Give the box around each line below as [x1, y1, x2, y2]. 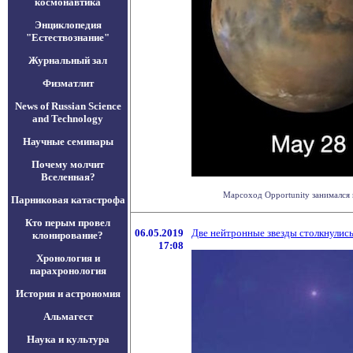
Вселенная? [40, 171, 95, 183]
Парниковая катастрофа [10, 194, 125, 206]
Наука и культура [26, 333, 110, 345]
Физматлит [42, 77, 94, 89]
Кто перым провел [25, 217, 110, 229]
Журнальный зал [28, 54, 107, 66]
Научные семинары [22, 136, 113, 147]
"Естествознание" [26, 32, 110, 43]
